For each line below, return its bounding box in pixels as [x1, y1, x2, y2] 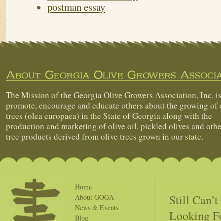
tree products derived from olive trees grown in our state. [6, 131, 203, 143]
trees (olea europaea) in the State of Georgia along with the [6, 110, 212, 122]
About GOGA [75, 192, 114, 202]
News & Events [75, 202, 118, 212]
